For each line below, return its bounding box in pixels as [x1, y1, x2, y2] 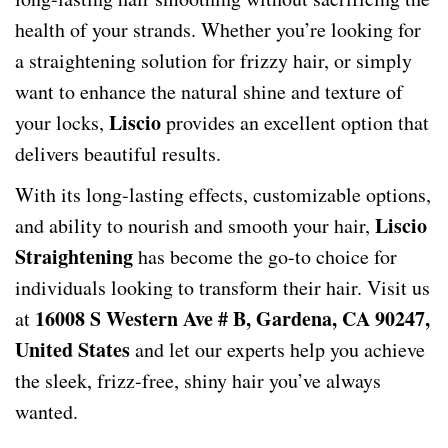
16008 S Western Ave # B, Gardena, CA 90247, [35, 304, 430, 333]
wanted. [15, 398, 78, 425]
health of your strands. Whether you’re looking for [15, 16, 421, 43]
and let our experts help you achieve [130, 336, 425, 363]
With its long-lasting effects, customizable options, [15, 181, 431, 208]
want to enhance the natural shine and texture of [15, 78, 403, 105]
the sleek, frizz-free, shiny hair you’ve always [15, 367, 381, 394]
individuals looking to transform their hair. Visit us [15, 274, 430, 301]
